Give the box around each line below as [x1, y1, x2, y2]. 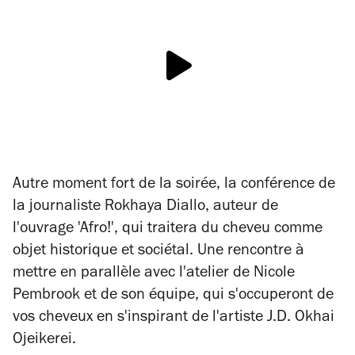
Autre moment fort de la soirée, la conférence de [13, 177, 335, 193]
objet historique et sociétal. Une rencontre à [13, 243, 304, 260]
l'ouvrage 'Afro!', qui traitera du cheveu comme [13, 221, 323, 238]
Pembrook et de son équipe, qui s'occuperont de [13, 288, 334, 304]
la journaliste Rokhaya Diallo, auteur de [13, 199, 278, 216]
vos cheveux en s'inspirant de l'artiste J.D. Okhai [13, 310, 334, 326]
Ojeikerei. [13, 332, 84, 349]
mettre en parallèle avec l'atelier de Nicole [13, 265, 295, 282]
